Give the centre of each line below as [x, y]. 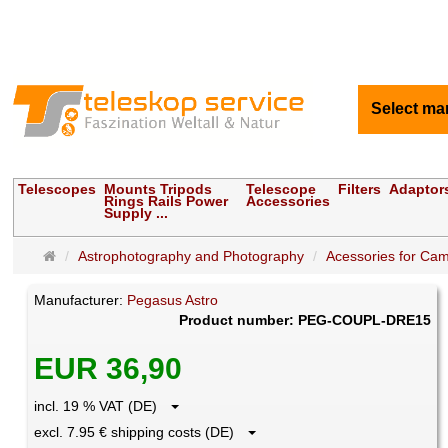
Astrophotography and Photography [191, 256]
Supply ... [136, 213]
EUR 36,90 [108, 369]
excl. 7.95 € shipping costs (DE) [140, 432]
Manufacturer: [81, 300]
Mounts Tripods [158, 189]
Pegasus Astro [173, 300]
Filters [360, 189]
